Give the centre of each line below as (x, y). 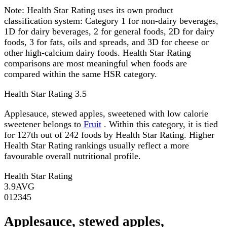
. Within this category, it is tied (160, 124)
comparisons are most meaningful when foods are (96, 63)
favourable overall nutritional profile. (72, 156)
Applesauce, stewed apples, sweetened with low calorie (106, 113)
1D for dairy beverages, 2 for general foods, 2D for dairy (109, 31)
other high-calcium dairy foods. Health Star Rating (98, 52)
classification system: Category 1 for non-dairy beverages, (111, 21)
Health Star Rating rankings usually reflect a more (97, 145)
